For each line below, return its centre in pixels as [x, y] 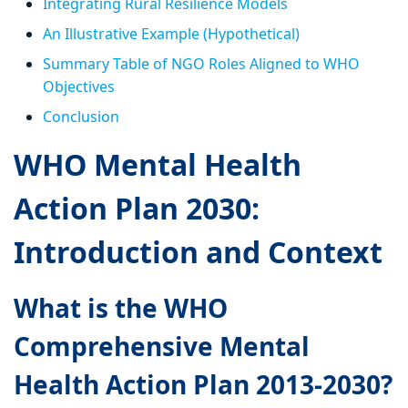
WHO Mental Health [158, 165]
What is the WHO [121, 308]
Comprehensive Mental [162, 347]
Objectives [79, 87]
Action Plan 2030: [137, 209]
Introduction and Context [202, 252]
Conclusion [81, 117]
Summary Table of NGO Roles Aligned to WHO [201, 64]
